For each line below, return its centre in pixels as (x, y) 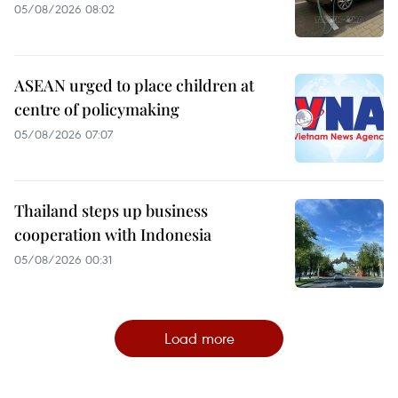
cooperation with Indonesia (113, 234)
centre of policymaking (97, 109)
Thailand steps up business (111, 210)
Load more (199, 338)
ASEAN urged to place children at (134, 85)
